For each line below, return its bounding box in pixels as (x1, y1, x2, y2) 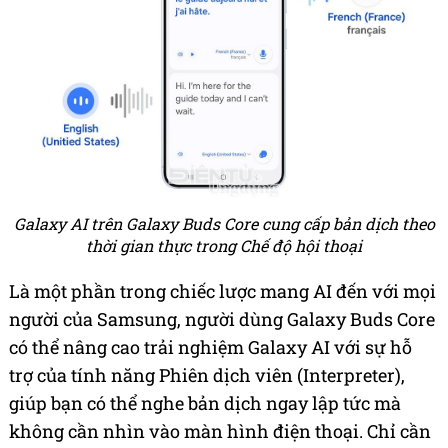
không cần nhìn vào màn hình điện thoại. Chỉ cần (9, 419, 431, 444)
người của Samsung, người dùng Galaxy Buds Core (9, 307, 435, 332)
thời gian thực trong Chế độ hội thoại (86, 235, 362, 257)
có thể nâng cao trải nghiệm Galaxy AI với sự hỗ (9, 335, 412, 360)
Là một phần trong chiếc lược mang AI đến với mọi (9, 279, 436, 304)
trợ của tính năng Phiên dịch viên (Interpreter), (9, 363, 405, 388)
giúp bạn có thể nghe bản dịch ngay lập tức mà (9, 391, 401, 416)
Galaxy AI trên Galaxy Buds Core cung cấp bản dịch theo (13, 213, 435, 235)
